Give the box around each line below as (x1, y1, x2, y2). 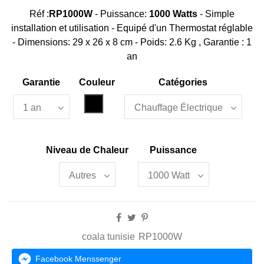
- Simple (200, 8, 235, 19)
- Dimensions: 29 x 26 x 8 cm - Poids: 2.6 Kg (12, 37, 196, 47)
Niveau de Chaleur (45, 145, 128, 156)
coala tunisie (81, 232, 135, 242)
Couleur (78, 77, 115, 88)
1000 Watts (149, 8, 197, 19)
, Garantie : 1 (196, 37, 252, 47)
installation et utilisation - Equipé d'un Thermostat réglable (11, 22, 253, 33)
